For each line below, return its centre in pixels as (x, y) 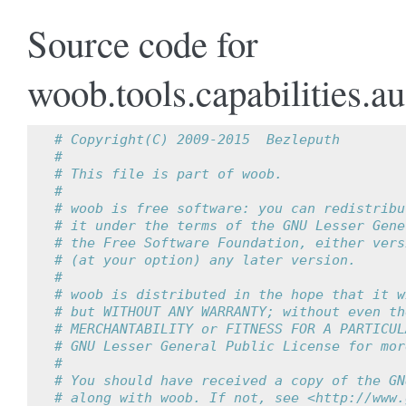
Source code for (143, 43)
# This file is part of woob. (169, 174)
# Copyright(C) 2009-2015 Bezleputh (197, 140)
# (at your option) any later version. (205, 260)
